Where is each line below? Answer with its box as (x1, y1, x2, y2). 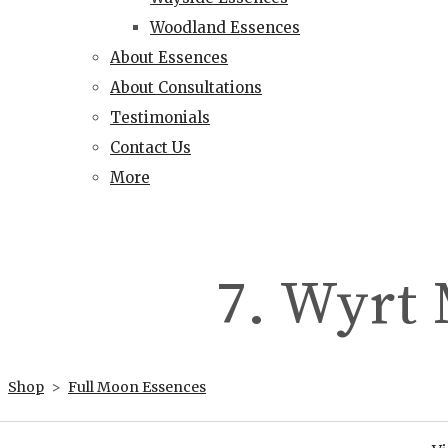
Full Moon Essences (68, 377, 206, 396)
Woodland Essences (150, 17, 300, 37)
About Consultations (110, 77, 262, 97)
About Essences (110, 47, 228, 67)
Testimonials (110, 107, 210, 127)
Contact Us (110, 137, 191, 157)
